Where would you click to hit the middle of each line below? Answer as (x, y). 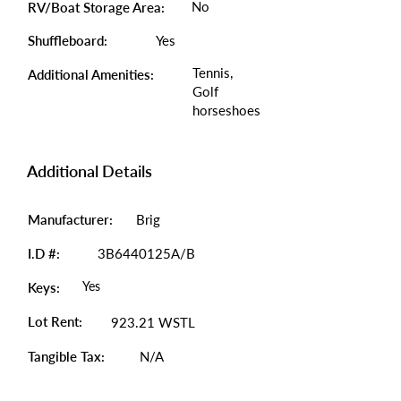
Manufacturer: (70, 219)
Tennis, (213, 73)
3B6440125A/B (146, 253)
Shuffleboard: (68, 40)
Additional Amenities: (93, 74)
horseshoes (226, 110)
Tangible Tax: (68, 356)
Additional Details (90, 171)
